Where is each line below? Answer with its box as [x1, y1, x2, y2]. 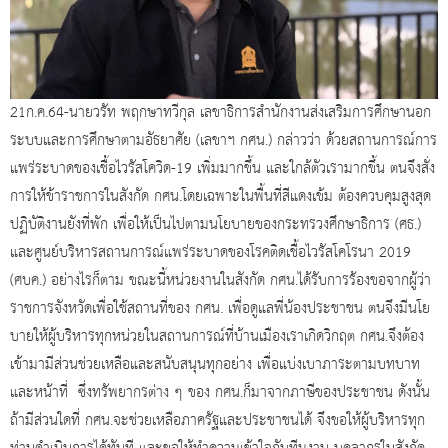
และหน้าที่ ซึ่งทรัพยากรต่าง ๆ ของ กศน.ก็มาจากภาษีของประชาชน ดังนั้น [10, 378, 430, 407]
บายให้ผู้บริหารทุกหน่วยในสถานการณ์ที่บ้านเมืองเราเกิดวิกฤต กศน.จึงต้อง [10, 322, 424, 351]
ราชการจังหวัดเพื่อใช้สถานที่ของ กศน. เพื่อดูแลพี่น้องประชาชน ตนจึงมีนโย [10, 294, 430, 323]
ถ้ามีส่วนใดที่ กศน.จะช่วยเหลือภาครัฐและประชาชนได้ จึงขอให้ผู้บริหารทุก [10, 406, 425, 435]
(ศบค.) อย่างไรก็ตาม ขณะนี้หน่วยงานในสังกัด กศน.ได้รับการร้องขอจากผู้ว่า [10, 266, 431, 295]
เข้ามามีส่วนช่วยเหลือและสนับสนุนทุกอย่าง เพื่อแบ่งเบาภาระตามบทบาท [10, 350, 420, 379]
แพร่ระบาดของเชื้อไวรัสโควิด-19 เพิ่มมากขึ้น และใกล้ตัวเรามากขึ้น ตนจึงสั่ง [10, 154, 435, 183]
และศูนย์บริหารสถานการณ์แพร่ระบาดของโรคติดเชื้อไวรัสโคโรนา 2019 [10, 238, 411, 267]
